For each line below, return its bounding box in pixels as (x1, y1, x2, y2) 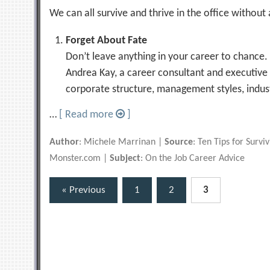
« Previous (61, 185, 106, 195)
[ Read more (59, 109, 116, 121)
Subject (110, 154, 141, 163)
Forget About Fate (66, 35, 148, 46)
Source (165, 137, 193, 147)
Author (49, 137, 80, 147)
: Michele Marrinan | (79, 137, 165, 147)
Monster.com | (49, 154, 110, 163)
